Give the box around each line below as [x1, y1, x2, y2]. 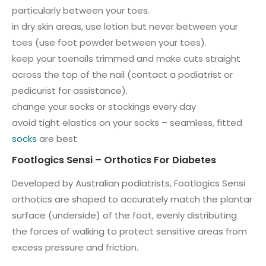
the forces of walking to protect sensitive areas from [12, 225, 247, 238]
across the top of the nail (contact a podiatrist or [12, 68, 233, 81]
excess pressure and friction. [12, 241, 138, 254]
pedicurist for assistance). [12, 84, 128, 97]
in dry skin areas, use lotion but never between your [12, 20, 238, 33]
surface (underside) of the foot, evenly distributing [12, 209, 237, 222]
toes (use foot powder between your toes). [12, 36, 207, 49]
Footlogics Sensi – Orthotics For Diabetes [12, 153, 216, 167]
